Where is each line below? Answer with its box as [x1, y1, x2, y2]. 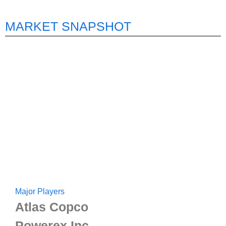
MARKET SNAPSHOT [5, 19, 131, 33]
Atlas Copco [15, 199, 88, 214]
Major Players [15, 187, 65, 196]
